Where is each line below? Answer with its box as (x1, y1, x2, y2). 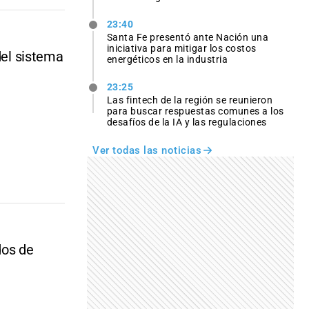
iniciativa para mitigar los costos (106, 42, 257, 54)
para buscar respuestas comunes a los (106, 106, 284, 117)
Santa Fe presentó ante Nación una (106, 31, 269, 43)
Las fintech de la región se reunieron (106, 94, 273, 106)
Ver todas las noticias (92, 144, 201, 157)
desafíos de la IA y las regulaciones (106, 117, 267, 128)
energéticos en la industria (106, 53, 228, 65)
